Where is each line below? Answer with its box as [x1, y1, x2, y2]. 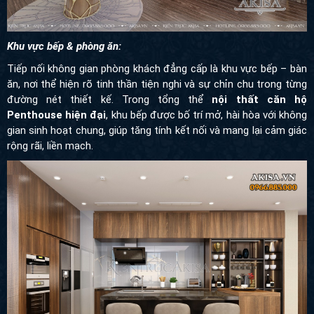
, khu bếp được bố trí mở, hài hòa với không [106, 108, 308, 121]
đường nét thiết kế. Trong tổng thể [7, 93, 212, 106]
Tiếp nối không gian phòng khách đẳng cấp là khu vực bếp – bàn [7, 62, 307, 75]
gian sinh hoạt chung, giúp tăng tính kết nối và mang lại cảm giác [7, 123, 307, 137]
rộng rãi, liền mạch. [7, 139, 93, 152]
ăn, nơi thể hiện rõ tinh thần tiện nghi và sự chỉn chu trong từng [7, 77, 307, 90]
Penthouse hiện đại [7, 108, 107, 121]
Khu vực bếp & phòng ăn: [7, 39, 121, 53]
